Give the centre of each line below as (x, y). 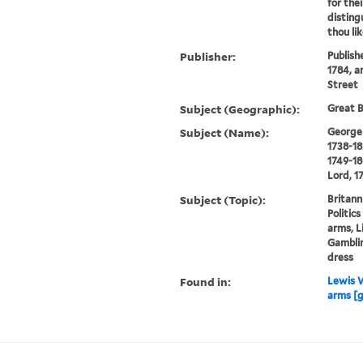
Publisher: (208, 57)
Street (342, 85)
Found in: (206, 282)
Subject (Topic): (223, 200)
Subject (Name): (225, 133)
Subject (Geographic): (240, 109)
